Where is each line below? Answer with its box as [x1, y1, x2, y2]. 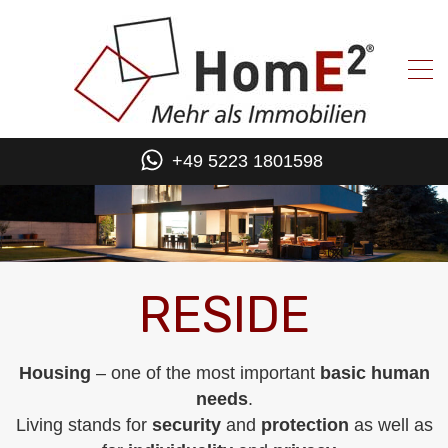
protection [260, 414, 349, 435]
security [151, 414, 226, 435]
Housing [18, 362, 91, 383]
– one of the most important [90, 362, 320, 383]
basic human [319, 362, 430, 383]
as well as [348, 414, 433, 435]
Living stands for [15, 414, 152, 435]
